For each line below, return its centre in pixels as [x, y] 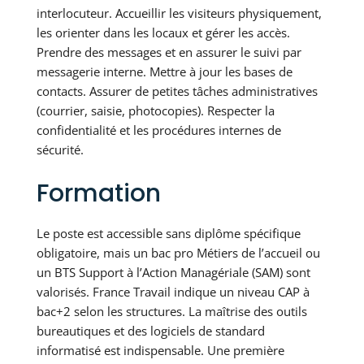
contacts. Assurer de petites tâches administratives [177, 91]
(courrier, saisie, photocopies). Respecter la [155, 111]
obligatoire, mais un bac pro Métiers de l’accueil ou [178, 253]
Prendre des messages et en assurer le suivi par [169, 52]
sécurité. [60, 150]
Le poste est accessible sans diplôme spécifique [168, 234]
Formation [98, 194]
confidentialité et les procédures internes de [158, 130]
